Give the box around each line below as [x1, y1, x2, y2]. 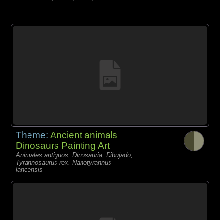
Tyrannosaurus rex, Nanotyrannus [16, 158, 112, 166]
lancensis [16, 165, 43, 173]
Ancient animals [50, 129, 118, 140]
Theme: [16, 129, 51, 140]
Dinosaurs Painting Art [16, 140, 110, 151]
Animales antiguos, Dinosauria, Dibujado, [16, 151, 133, 159]
